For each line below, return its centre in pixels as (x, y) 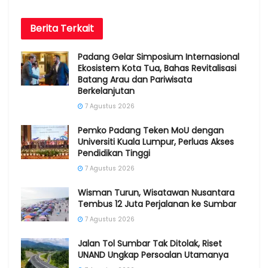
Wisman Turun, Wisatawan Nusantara (156, 192)
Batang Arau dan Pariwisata (135, 79)
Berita (45, 28)
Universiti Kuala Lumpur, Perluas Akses (156, 141)
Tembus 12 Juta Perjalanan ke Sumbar (157, 204)
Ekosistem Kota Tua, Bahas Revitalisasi (157, 68)
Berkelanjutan (106, 91)
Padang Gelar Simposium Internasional (159, 57)
